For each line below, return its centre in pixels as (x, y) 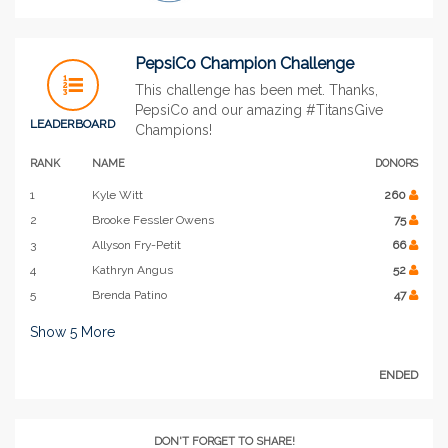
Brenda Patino (129, 294)
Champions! (173, 129)
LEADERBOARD (72, 123)
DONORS (396, 162)
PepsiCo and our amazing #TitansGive (259, 109)
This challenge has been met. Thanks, (256, 89)
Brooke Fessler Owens (153, 219)
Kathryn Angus (132, 269)
